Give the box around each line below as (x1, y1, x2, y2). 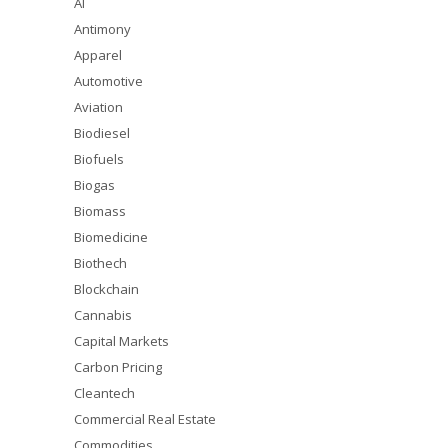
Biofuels (74, 150, 124, 168)
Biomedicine (74, 228, 148, 246)
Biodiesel (74, 124, 130, 142)
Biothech (74, 254, 127, 272)
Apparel (74, 46, 122, 64)
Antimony (74, 20, 131, 38)
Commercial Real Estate (74, 410, 216, 428)
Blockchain (74, 280, 139, 298)
